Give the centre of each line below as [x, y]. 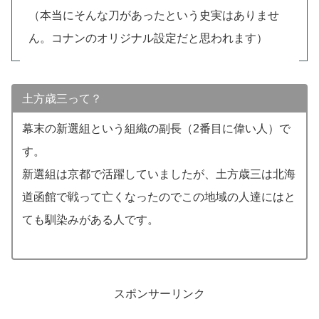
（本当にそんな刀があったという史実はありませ [154, 15]
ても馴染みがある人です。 [90, 219]
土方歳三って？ [62, 98]
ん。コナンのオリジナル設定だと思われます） [148, 38]
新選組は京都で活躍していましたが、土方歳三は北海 [158, 174]
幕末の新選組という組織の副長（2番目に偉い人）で [156, 128]
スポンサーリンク [159, 293]
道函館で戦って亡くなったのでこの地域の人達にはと [158, 197]
